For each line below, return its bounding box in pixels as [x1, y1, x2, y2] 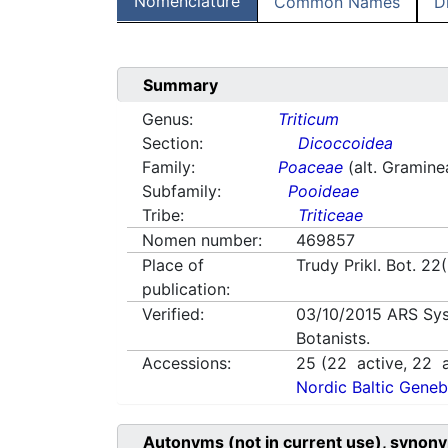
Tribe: [142, 205, 184, 226]
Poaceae [278, 157, 344, 178]
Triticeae [298, 205, 364, 226]
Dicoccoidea [298, 133, 394, 154]
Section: [142, 133, 203, 154]
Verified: [142, 304, 204, 325]
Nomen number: [142, 230, 262, 251]
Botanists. [296, 328, 371, 349]
